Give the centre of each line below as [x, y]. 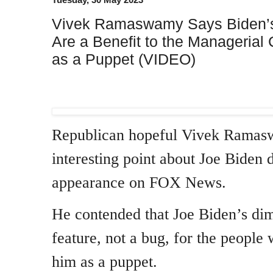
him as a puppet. [105, 262]
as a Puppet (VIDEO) [124, 59]
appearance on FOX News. [139, 183]
